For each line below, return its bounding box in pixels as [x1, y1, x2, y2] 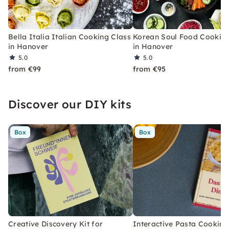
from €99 [8, 64, 41, 74]
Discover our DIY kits [8, 97, 132, 111]
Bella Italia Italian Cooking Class [8, 32, 131, 41]
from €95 [133, 64, 166, 74]
